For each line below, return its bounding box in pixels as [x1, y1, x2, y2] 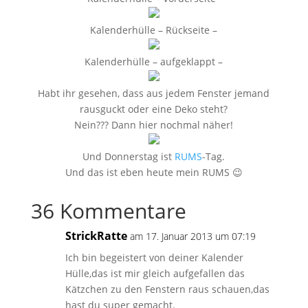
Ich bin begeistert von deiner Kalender [65, 251, 243, 264]
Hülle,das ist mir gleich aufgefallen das [65, 267, 245, 280]
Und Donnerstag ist [82, 150, 175, 163]
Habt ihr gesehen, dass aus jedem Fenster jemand [38, 87, 270, 100]
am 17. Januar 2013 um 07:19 [129, 230, 256, 243]
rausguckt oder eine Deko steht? [80, 102, 228, 115]
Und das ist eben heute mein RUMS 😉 [65, 166, 243, 179]
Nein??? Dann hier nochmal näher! [74, 118, 234, 131]
